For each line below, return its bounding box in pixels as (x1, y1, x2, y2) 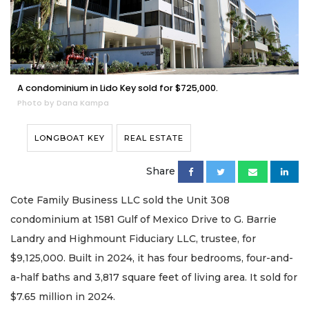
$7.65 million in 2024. (10, 290, 115, 303)
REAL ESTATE (124, 132, 183, 143)
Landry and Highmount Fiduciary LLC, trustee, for (10, 232, 256, 245)
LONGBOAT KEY (34, 132, 105, 143)
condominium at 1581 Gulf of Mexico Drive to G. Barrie (10, 212, 277, 226)
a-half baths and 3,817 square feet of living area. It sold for (10, 270, 297, 283)
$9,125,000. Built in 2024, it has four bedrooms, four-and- (10, 251, 293, 264)
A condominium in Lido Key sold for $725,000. (17, 81, 218, 94)
